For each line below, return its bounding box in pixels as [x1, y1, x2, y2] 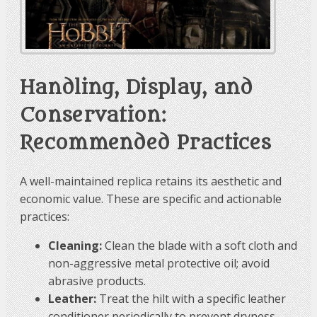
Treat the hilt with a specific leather [96, 290, 286, 306]
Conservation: [20, 104, 166, 127]
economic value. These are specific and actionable [20, 190, 282, 207]
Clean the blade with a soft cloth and [102, 237, 297, 253]
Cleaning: [48, 237, 102, 253]
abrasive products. [48, 272, 146, 289]
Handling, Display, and [20, 76, 253, 100]
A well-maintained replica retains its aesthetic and [20, 173, 282, 189]
